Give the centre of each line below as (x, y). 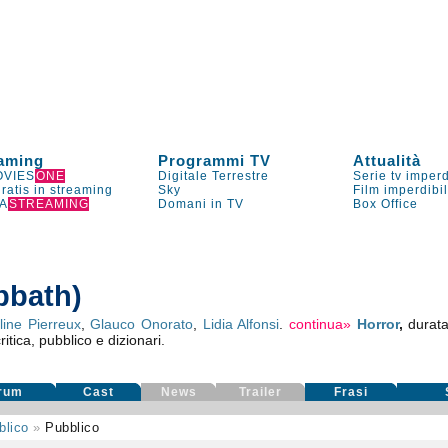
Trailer (261, 392)
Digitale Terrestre (214, 176)
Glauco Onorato (142, 324)
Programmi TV (215, 160)
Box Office (386, 204)
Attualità (387, 160)
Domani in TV (201, 204)
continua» (319, 324)
